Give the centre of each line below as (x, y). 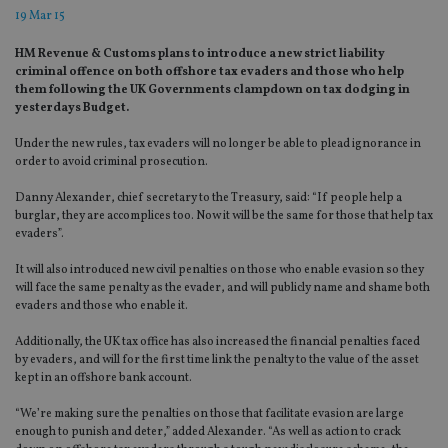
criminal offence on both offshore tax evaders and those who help (209, 72)
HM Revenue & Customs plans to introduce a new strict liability (200, 54)
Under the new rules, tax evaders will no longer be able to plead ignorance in (218, 144)
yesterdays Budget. (72, 108)
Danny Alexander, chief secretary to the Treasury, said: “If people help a (208, 198)
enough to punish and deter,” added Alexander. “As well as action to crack (208, 432)
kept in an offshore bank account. (103, 378)
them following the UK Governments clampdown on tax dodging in (212, 90)
